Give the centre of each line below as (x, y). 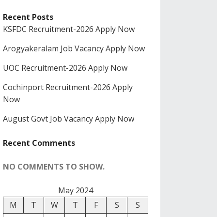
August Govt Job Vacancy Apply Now (69, 119)
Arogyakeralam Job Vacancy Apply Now (74, 48)
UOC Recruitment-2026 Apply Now (65, 68)
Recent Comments (39, 143)
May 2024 (76, 190)
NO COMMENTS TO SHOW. (54, 167)
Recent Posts (28, 17)
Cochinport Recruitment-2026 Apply (68, 87)
